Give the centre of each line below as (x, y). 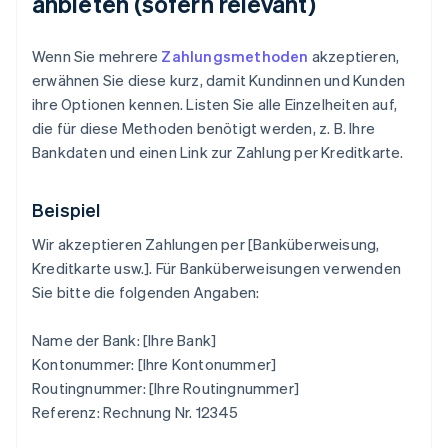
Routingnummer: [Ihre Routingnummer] (165, 388)
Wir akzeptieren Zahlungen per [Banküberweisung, (206, 244)
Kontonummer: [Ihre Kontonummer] (154, 364)
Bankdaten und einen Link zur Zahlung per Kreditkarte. (218, 152)
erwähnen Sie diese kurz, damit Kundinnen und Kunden (219, 80)
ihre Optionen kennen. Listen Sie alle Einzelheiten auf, (215, 104)
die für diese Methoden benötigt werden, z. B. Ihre (204, 128)
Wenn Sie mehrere (97, 56)
